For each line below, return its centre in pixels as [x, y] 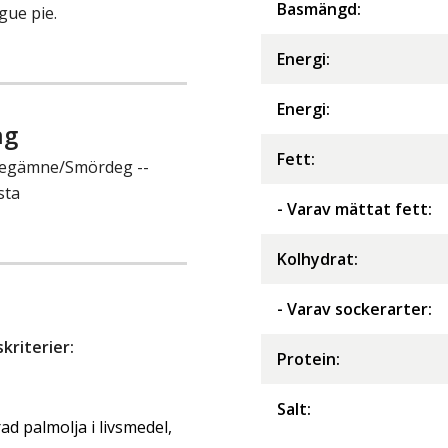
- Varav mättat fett [352, 208]
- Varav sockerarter [352, 308]
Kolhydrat [315, 258]
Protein [306, 358]
